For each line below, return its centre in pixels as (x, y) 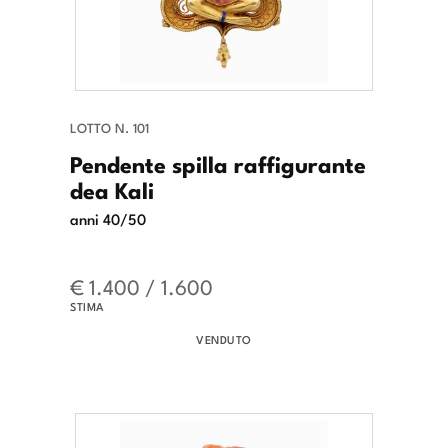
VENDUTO (224, 339)
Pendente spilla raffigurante (218, 163)
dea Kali (112, 189)
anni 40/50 (108, 218)
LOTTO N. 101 (109, 128)
